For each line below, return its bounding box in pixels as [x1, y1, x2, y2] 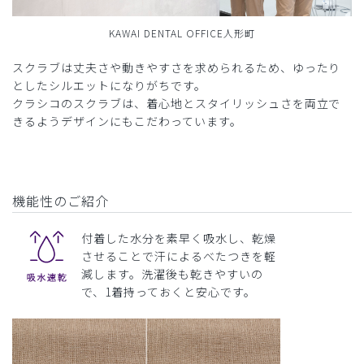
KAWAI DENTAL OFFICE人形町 [109, 26, 255, 41]
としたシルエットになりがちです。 [12, 77, 206, 94]
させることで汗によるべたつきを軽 [81, 248, 276, 265]
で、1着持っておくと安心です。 [81, 284, 256, 301]
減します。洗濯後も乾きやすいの [81, 266, 263, 283]
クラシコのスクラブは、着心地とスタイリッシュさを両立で [12, 95, 341, 112]
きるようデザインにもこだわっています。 [12, 113, 242, 130]
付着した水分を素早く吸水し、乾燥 [81, 230, 276, 247]
